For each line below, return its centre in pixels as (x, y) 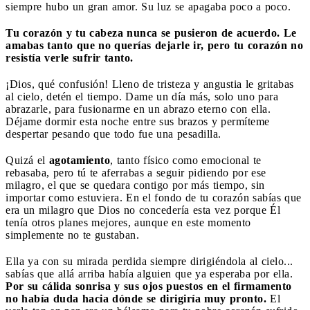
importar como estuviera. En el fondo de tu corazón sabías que (154, 197)
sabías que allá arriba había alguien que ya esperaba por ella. (149, 273)
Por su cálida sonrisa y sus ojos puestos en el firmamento (149, 286)
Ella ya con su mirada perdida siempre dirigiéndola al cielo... (149, 261)
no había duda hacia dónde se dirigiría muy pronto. (136, 298)
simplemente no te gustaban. (72, 235)
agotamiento (79, 160)
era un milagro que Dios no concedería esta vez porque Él (143, 210)
